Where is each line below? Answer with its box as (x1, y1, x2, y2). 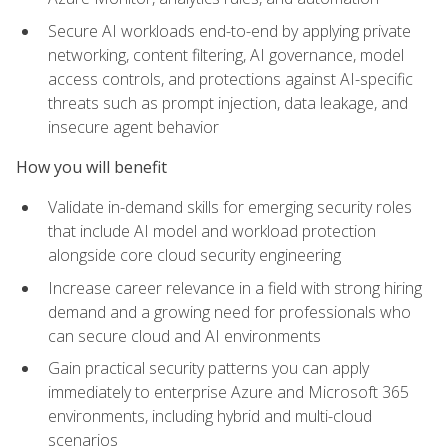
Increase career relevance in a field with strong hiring (48, 276, 422, 299)
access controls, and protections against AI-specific (48, 67, 413, 90)
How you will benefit (16, 156, 167, 179)
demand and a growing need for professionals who (48, 300, 411, 323)
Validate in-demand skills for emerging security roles (48, 196, 412, 219)
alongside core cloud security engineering (48, 244, 341, 267)
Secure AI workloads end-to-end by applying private (48, 19, 411, 42)
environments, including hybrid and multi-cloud (48, 405, 372, 428)
